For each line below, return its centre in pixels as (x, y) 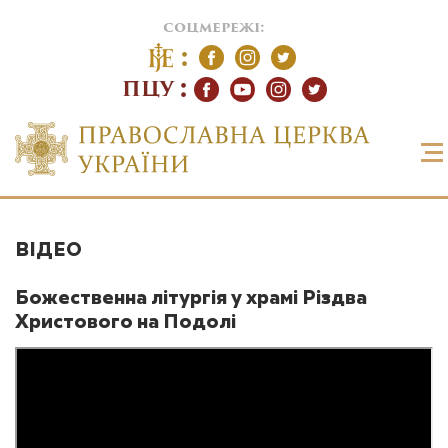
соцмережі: (214, 28)
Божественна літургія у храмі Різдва (191, 299)
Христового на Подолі (125, 323)
